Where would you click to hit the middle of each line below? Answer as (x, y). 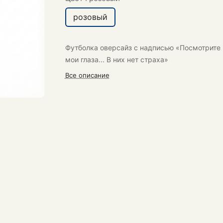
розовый (90, 17)
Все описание (87, 75)
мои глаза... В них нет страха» (116, 59)
